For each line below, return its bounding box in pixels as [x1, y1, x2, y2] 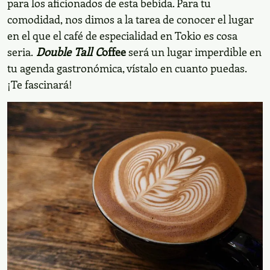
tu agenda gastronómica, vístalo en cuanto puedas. [7, 60, 246, 75]
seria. [7, 43, 33, 59]
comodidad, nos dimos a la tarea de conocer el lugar [7, 11, 254, 27]
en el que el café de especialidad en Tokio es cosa [7, 27, 237, 43]
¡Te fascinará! [7, 76, 72, 92]
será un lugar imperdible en [126, 43, 262, 59]
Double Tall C [33, 43, 102, 59]
